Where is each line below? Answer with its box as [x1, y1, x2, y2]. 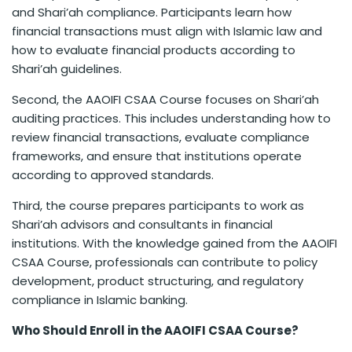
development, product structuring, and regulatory [12, 273, 303, 290]
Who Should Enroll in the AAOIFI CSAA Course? [12, 322, 299, 339]
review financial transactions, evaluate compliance [12, 129, 310, 146]
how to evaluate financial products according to [12, 42, 295, 59]
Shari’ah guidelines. [12, 60, 122, 78]
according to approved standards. [12, 167, 214, 184]
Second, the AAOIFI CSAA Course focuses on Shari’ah [12, 91, 319, 108]
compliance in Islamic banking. [12, 291, 188, 309]
